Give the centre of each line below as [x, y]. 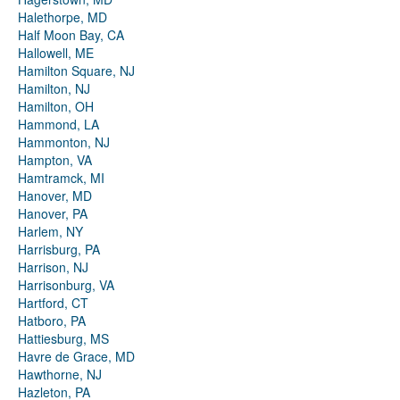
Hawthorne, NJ [60, 375]
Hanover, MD [55, 196]
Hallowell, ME [56, 53]
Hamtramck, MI [61, 178]
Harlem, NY [50, 232]
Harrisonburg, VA [66, 285]
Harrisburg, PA [59, 250]
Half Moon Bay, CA [71, 35]
